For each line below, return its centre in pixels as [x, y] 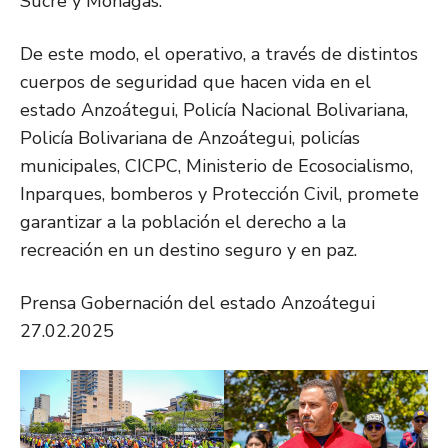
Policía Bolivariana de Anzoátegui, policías [190, 138]
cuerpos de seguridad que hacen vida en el [195, 82]
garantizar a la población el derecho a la [183, 222]
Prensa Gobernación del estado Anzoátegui [197, 303]
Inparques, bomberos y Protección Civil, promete [219, 194]
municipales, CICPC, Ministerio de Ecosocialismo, [216, 166]
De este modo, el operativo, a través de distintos [219, 54]
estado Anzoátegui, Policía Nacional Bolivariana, [214, 110]
